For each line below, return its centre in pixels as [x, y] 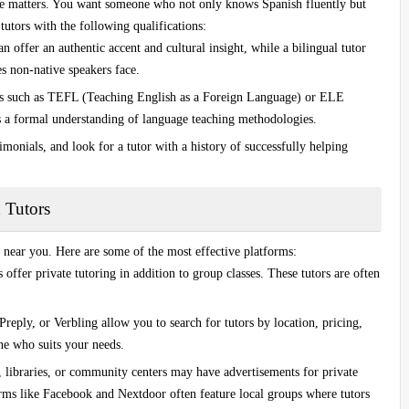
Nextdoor [142, 393]
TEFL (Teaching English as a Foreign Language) [174, 97]
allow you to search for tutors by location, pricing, [230, 322]
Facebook [68, 393]
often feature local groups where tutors [268, 393]
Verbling [76, 322]
